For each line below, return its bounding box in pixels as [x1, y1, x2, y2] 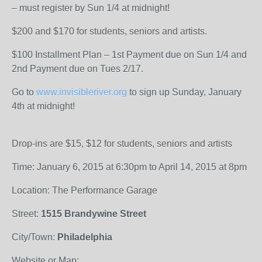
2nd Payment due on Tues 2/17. [12, 64, 143, 74]
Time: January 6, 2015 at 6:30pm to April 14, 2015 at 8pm [12, 162, 247, 172]
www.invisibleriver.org [36, 87, 127, 97]
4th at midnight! [12, 101, 75, 111]
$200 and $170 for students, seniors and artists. [12, 26, 207, 36]
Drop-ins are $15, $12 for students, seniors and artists [12, 139, 232, 149]
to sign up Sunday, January [127, 87, 242, 97]
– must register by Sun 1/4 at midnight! [12, 3, 170, 13]
